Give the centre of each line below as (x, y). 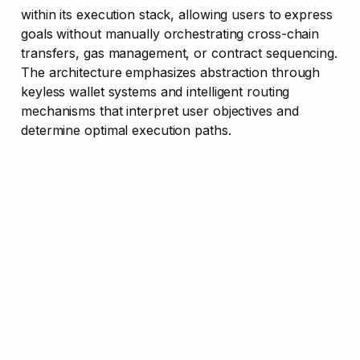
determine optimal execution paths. (126, 131)
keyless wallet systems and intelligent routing (155, 92)
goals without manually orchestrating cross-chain (170, 34)
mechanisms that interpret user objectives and (160, 111)
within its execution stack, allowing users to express (177, 15)
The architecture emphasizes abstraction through (171, 73)
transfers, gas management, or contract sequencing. (179, 53)
